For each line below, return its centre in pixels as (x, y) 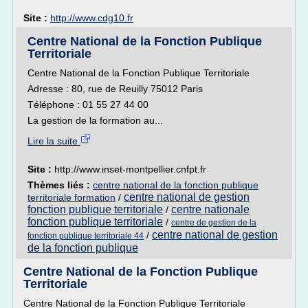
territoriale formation (71, 197)
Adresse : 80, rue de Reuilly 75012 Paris (115, 89)
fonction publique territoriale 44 (86, 236)
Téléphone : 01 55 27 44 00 (88, 104)
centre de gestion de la (214, 223)
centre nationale (210, 209)
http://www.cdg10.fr (92, 18)
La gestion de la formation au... (95, 120)
